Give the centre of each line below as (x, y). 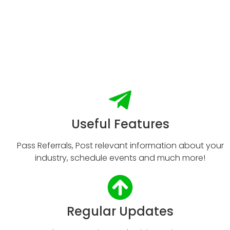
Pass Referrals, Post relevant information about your (120, 146)
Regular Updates (120, 212)
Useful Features (120, 124)
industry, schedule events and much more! (120, 158)
